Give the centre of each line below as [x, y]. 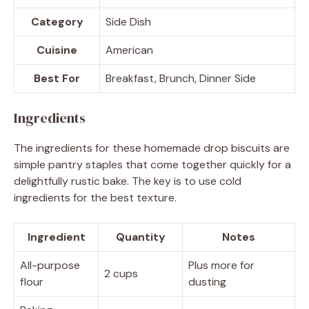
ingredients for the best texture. [95, 197]
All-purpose [50, 265]
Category [57, 21]
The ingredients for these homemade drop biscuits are [152, 148]
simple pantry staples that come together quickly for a [152, 164]
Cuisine [57, 50]
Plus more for [221, 265]
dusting [207, 281]
